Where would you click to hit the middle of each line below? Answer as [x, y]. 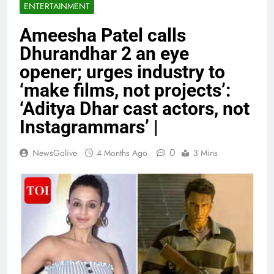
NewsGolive [55, 153]
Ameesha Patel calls [103, 35]
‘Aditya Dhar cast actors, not [135, 108]
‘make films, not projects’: [125, 90]
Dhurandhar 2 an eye [104, 53]
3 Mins [206, 153]
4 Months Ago [122, 153]
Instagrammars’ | [89, 127]
